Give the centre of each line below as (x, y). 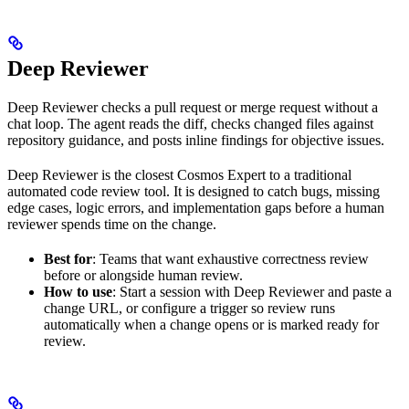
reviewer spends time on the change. (112, 224)
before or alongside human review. (143, 275)
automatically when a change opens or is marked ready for (211, 324)
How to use (78, 291)
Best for (68, 258)
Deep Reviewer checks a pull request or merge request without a (193, 107)
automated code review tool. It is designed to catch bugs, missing (194, 191)
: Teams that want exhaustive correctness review (231, 258)
